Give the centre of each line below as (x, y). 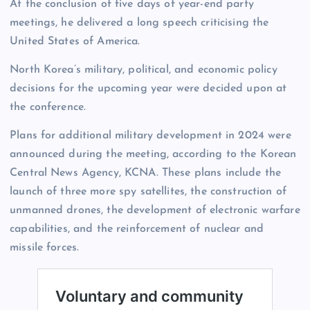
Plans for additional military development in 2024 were (151, 136)
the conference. (48, 108)
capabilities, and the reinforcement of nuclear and (137, 229)
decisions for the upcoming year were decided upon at (148, 89)
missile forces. (45, 248)
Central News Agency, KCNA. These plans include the (146, 173)
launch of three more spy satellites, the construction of (148, 192)
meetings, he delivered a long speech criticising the (139, 22)
